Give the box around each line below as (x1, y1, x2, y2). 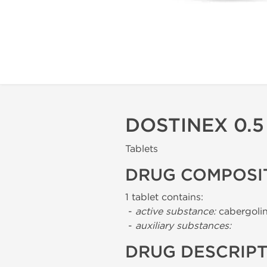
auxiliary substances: (135, 220, 231, 231)
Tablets (125, 143, 158, 154)
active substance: (135, 206, 216, 217)
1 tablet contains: (125, 191, 203, 203)
